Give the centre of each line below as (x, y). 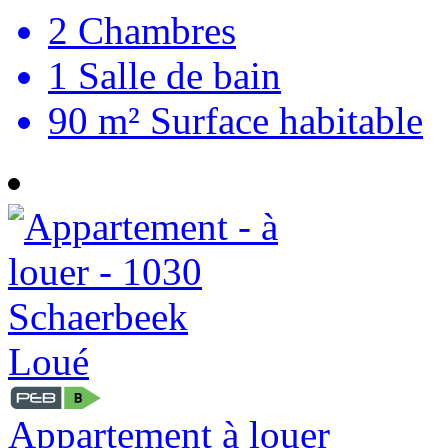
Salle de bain (174, 75)
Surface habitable (281, 120)
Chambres (152, 30)
